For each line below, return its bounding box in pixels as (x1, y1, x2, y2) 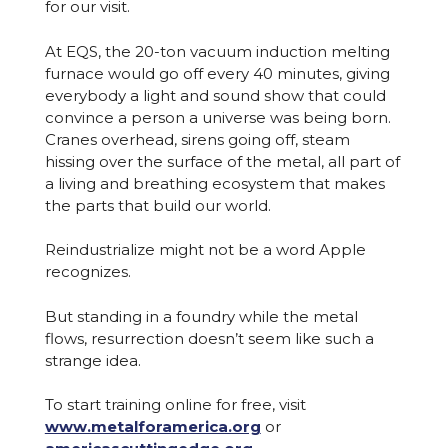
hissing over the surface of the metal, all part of (44, 151, 400, 171)
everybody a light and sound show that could (44, 85, 386, 105)
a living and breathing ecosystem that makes (44, 173, 385, 193)
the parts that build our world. (44, 195, 271, 215)
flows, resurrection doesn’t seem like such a (44, 328, 374, 348)
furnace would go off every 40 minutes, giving (44, 63, 390, 83)
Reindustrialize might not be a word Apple (44, 240, 366, 259)
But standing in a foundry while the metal (44, 306, 358, 326)
